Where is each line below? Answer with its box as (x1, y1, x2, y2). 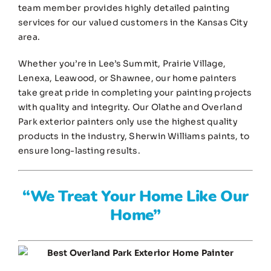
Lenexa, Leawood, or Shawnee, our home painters (18, 73, 237, 84)
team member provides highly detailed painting (18, 2, 230, 14)
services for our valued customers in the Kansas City (18, 17, 248, 28)
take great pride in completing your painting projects (18, 87, 252, 99)
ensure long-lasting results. (18, 145, 140, 157)
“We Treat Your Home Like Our (22, 186, 249, 207)
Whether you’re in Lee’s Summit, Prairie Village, (18, 58, 226, 70)
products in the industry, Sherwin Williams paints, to (18, 131, 250, 142)
